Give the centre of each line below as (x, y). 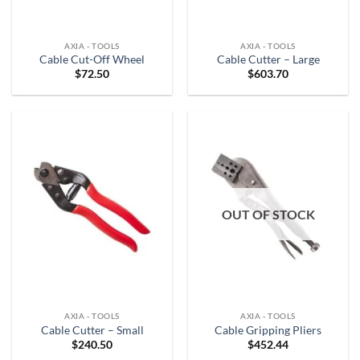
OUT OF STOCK (268, 214)
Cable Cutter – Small (92, 330)
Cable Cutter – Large (268, 59)
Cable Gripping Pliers (268, 330)
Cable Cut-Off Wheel (92, 59)
